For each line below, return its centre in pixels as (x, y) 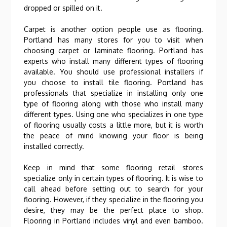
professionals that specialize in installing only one (113, 93)
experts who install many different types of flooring (113, 61)
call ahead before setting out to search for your (113, 189)
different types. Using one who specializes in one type (113, 114)
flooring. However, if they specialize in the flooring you (113, 199)
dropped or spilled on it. (63, 8)
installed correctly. (54, 146)
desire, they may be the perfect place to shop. (113, 210)
